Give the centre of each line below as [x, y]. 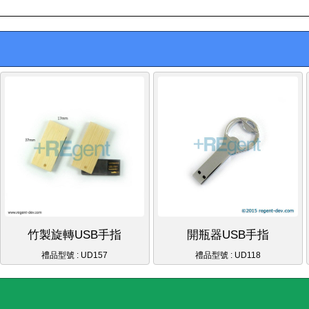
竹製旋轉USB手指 [75, 235]
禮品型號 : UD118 [228, 255]
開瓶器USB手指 [228, 235]
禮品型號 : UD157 [75, 255]
